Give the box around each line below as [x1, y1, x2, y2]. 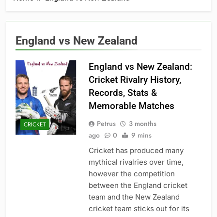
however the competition [88, 169, 175, 179]
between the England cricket [88, 181, 187, 190]
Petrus [96, 119, 116, 129]
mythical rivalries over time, [88, 157, 184, 167]
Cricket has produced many [88, 146, 184, 155]
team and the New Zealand [88, 192, 180, 202]
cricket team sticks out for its [88, 204, 189, 214]
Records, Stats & [88, 87, 157, 99]
